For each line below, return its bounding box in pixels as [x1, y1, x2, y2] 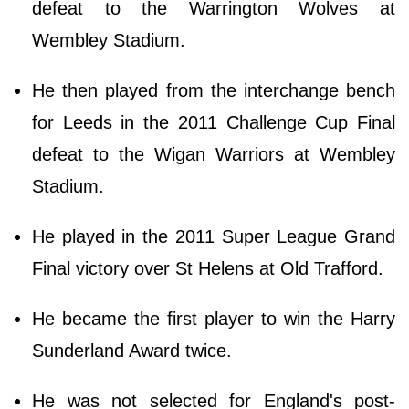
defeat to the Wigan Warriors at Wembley [32, 143, 395, 164]
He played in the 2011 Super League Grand [32, 225, 395, 246]
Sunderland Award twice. [32, 340, 232, 361]
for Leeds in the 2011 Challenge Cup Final [32, 111, 395, 132]
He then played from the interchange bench [32, 79, 395, 100]
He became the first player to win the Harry [32, 308, 395, 329]
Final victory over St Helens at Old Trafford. [32, 257, 383, 278]
